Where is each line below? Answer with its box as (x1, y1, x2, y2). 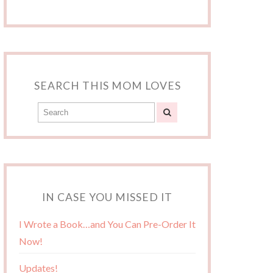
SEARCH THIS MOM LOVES (34, 79, 181, 93)
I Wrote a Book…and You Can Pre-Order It (19, 218, 196, 230)
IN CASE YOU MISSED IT (42, 191, 172, 204)
